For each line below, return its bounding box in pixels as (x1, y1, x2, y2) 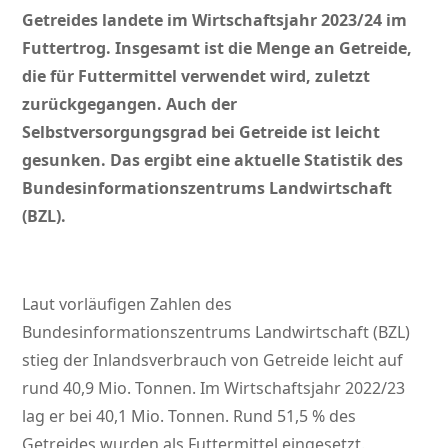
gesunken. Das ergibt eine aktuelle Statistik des (22, 149, 404, 172)
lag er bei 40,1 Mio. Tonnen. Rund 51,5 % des (22, 405, 357, 428)
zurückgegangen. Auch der (22, 93, 238, 116)
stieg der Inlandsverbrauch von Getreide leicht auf (22, 349, 404, 372)
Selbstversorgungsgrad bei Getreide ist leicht (22, 121, 381, 144)
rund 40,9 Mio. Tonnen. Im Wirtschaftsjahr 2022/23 (22, 377, 406, 400)
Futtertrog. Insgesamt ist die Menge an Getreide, (22, 37, 413, 60)
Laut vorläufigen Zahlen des (22, 293, 233, 316)
